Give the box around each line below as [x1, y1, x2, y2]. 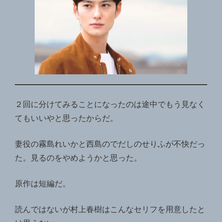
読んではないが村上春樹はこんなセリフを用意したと [15, 205, 205, 214]
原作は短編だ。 [15, 179, 70, 188]
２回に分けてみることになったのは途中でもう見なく [15, 100, 205, 109]
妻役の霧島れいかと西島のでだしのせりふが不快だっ [15, 140, 205, 149]
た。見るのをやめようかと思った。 [15, 154, 142, 163]
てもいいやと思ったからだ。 [15, 114, 118, 123]
